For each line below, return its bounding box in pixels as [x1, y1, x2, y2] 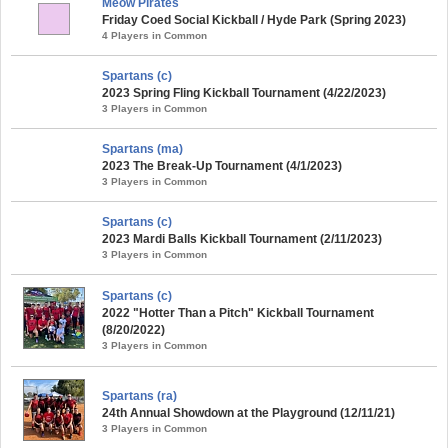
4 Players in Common [102, 29, 207, 41]
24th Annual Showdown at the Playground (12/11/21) [102, 405, 395, 420]
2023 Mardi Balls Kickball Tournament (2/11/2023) [102, 231, 382, 246]
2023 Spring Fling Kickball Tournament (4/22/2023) [102, 85, 386, 100]
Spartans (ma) [102, 141, 183, 156]
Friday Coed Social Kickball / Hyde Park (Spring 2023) [102, 12, 406, 27]
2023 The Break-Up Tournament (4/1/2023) [102, 158, 342, 173]
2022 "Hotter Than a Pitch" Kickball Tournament [102, 305, 374, 320]
